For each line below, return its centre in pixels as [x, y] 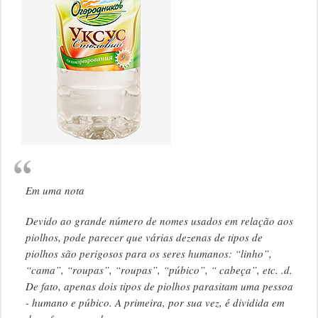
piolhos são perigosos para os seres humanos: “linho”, [148, 254]
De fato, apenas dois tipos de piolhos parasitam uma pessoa [159, 286]
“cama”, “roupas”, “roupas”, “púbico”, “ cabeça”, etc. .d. [159, 270]
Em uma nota [55, 191]
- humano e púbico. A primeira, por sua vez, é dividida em [155, 303]
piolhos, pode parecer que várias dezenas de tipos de [144, 237]
